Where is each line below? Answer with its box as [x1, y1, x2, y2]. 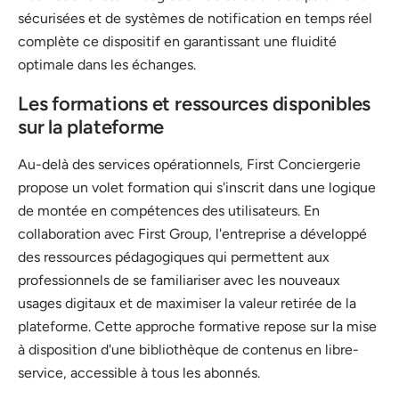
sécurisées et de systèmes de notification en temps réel [18, 10, 372, 28]
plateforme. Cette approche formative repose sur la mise [18, 318, 377, 336]
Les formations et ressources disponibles [18, 92, 371, 117]
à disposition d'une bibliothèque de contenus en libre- [18, 341, 359, 359]
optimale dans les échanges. [18, 56, 196, 74]
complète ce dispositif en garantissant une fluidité [18, 33, 337, 51]
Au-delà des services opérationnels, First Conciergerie [18, 156, 361, 174]
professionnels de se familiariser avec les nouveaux [18, 272, 340, 289]
